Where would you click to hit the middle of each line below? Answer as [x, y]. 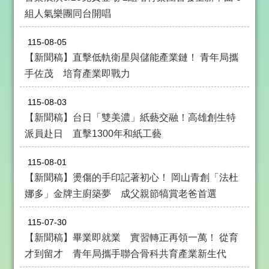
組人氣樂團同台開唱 [68, 13]
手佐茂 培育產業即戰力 [77, 73]
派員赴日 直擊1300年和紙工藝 [93, 133]
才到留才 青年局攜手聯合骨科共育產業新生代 [125, 253]
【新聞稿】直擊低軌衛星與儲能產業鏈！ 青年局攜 [131, 57]
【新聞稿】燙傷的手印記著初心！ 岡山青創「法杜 [131, 177]
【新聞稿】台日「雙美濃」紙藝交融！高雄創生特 [130, 117]
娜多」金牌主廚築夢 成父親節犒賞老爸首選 [121, 193]
